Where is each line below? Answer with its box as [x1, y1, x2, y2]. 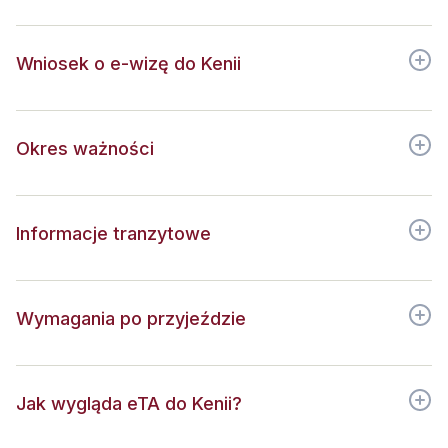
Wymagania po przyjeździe [16, 308, 246, 329]
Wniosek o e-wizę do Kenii [16, 53, 241, 74]
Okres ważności [16, 138, 154, 159]
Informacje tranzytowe [16, 223, 211, 244]
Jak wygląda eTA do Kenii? [16, 393, 242, 414]
